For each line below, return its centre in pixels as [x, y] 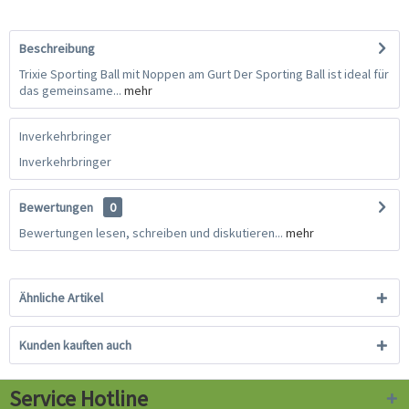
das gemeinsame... [70, 91]
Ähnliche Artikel [61, 298]
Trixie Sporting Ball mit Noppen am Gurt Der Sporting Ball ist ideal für [204, 74]
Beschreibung [57, 49]
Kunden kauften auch [75, 346]
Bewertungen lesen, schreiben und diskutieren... [151, 233]
